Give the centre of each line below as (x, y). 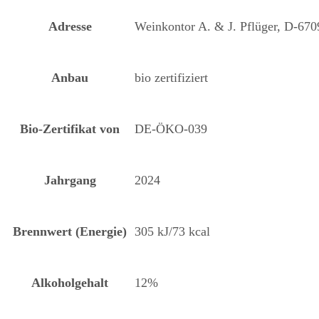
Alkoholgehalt (70, 282)
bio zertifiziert (171, 77)
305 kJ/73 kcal (172, 231)
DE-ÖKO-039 (171, 129)
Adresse (70, 26)
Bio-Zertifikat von (70, 129)
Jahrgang (70, 180)
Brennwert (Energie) (70, 231)
